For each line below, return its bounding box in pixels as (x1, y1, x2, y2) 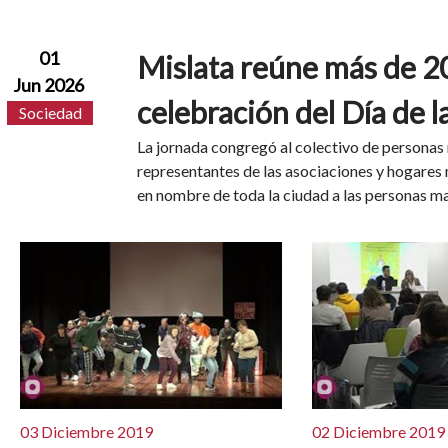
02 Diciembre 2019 (312, 421, 446, 441)
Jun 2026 (13, 73, 85, 96)
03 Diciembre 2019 (20, 421, 154, 441)
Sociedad (18, 103, 82, 123)
